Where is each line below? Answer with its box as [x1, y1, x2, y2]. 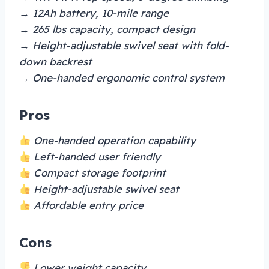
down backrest [19, 55, 92, 68]
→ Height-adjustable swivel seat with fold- [19, 39, 229, 52]
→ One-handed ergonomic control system [19, 71, 225, 85]
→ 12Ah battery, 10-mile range [19, 7, 169, 20]
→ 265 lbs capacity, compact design [19, 23, 195, 36]
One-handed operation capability [31, 134, 196, 147]
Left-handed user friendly [31, 150, 161, 163]
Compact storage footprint [31, 166, 166, 180]
